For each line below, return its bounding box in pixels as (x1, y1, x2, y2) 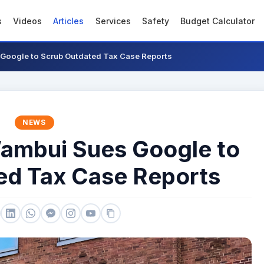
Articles (53, 15, 84, 26)
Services (95, 15, 131, 26)
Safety (141, 15, 169, 26)
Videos (13, 15, 42, 26)
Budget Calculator (180, 15, 255, 26)
